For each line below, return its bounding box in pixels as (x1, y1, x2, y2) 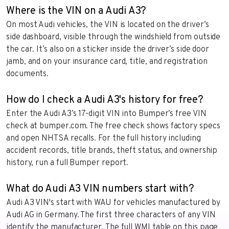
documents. (6, 68, 49, 79)
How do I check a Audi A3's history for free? (6, 93, 203, 107)
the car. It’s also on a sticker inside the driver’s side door (6, 44, 210, 55)
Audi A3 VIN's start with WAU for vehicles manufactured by (6, 197, 220, 208)
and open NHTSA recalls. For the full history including (6, 133, 201, 144)
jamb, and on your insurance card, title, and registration (6, 56, 208, 67)
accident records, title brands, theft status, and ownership (6, 145, 218, 156)
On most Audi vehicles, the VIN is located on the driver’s (6, 19, 209, 30)
